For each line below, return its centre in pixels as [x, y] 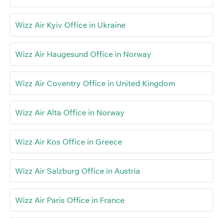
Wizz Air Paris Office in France [70, 200]
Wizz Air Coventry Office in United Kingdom [95, 83]
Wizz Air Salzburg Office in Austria [78, 171]
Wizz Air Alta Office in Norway [70, 113]
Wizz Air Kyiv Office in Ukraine [70, 25]
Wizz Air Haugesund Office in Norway [83, 54]
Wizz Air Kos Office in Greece [69, 142]
